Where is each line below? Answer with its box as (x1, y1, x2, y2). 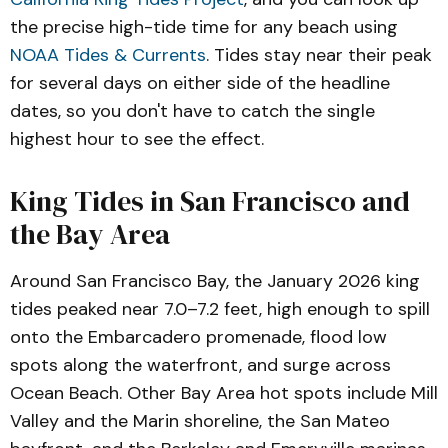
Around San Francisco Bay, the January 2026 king (10, 269, 420, 293)
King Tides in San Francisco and (10, 182, 410, 220)
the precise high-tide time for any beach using (10, 15, 398, 39)
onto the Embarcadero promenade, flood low (10, 325, 387, 349)
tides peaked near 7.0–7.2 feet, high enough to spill (10, 297, 430, 321)
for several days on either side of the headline (10, 71, 390, 95)
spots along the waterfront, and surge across (10, 353, 391, 377)
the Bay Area (10, 215, 170, 253)
